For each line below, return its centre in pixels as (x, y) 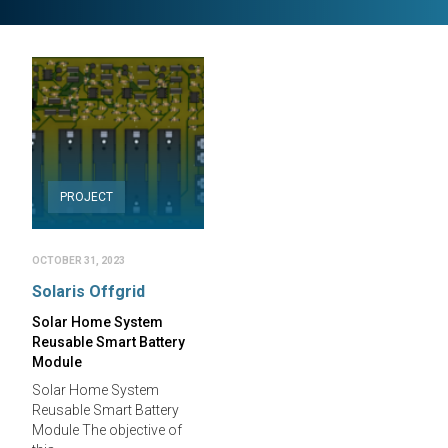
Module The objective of (107, 430)
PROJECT (86, 197)
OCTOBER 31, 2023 (78, 260)
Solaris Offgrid (88, 291)
